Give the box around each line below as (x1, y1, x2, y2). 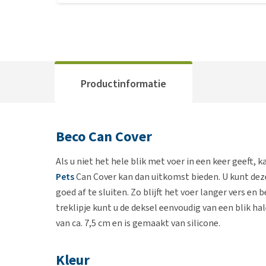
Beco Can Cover (56, 127, 152, 146)
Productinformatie (81, 76, 166, 91)
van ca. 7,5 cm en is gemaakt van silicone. (56, 217, 220, 229)
